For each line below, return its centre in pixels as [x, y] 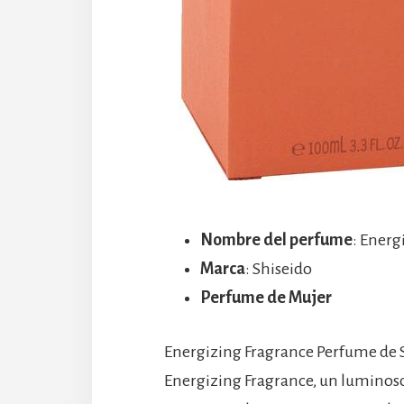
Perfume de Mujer [266, 298]
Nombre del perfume [276, 240]
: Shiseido [279, 269]
